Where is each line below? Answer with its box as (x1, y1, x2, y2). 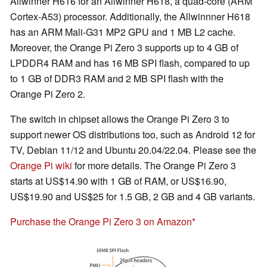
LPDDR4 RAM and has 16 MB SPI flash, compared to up (10, 56, 250, 70)
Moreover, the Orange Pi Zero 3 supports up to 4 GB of (10, 41, 238, 55)
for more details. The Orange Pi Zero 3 (72, 159, 236, 173)
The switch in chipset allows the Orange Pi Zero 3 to (10, 112, 229, 126)
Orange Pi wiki (10, 159, 72, 173)
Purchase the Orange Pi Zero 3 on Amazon (10, 215, 192, 229)
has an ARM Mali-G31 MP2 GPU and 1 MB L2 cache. (10, 25, 235, 39)
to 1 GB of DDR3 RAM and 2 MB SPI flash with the (10, 72, 223, 86)
